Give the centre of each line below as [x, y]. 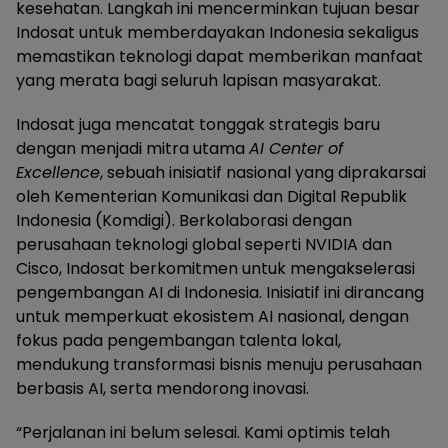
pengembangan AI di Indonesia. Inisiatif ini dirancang [220, 293]
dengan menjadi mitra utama [132, 149]
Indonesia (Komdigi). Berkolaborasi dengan [184, 221]
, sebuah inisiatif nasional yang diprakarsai [263, 173]
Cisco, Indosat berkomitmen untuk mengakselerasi [215, 269]
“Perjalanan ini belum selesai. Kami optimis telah [203, 433]
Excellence [58, 173]
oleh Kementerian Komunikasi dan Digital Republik [211, 197]
